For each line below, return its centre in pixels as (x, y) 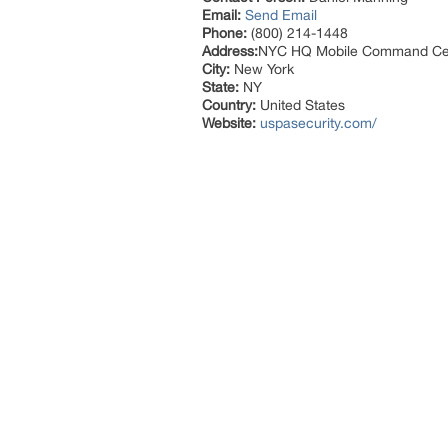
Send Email (281, 15)
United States (300, 105)
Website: (229, 123)
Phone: (224, 33)
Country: (229, 105)
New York (262, 69)
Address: (230, 51)
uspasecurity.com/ (318, 123)
